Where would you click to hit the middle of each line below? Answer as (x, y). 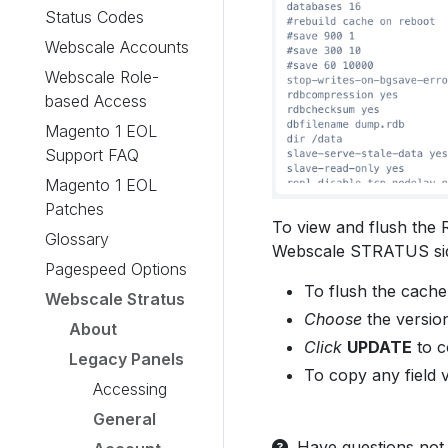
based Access (96, 101)
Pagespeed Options (116, 269)
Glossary (77, 239)
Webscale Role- (102, 77)
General (124, 419)
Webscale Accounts (117, 47)
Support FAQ (92, 155)
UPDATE (379, 346)
